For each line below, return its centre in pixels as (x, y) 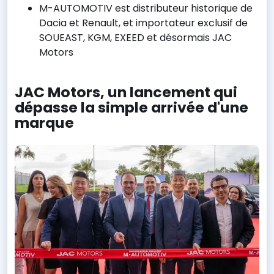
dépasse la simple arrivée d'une (131, 107)
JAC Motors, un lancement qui (126, 92)
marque (44, 122)
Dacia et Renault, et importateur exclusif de (143, 23)
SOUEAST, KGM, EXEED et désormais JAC (135, 37)
